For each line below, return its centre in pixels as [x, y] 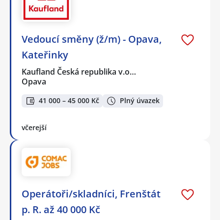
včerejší [34, 127]
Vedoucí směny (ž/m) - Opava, [92, 39]
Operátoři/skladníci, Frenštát [91, 194]
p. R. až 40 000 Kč [61, 210]
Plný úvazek [140, 101]
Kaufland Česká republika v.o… [79, 71]
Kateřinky [45, 55]
